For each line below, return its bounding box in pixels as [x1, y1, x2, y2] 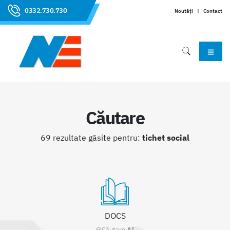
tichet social [142, 132, 189, 143]
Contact [203, 7, 222, 14]
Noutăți [175, 7, 193, 14]
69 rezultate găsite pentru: [41, 132, 142, 143]
